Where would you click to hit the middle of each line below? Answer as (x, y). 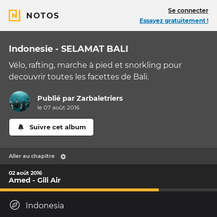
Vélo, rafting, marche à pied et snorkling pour (95, 65)
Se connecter (188, 10)
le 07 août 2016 (59, 108)
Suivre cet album (58, 127)
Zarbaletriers (100, 99)
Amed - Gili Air (35, 180)
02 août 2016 (25, 173)
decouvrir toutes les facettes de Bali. (79, 77)
